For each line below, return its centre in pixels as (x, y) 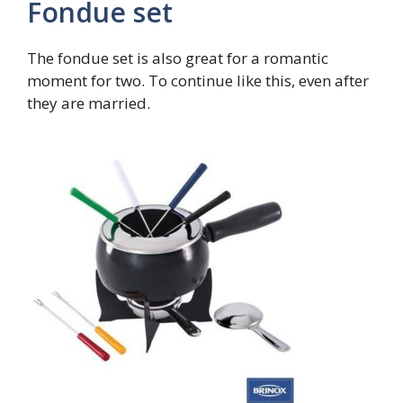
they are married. (89, 103)
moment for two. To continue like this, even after (198, 80)
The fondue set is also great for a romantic (178, 58)
